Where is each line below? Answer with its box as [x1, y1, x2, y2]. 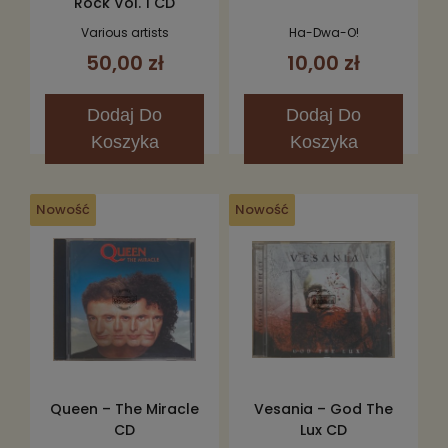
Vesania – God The [254, 399, 393, 420]
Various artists [80, 24, 169, 42]
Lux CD [300, 420, 347, 441]
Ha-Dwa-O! [288, 24, 359, 42]
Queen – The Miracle [50, 399, 199, 420]
